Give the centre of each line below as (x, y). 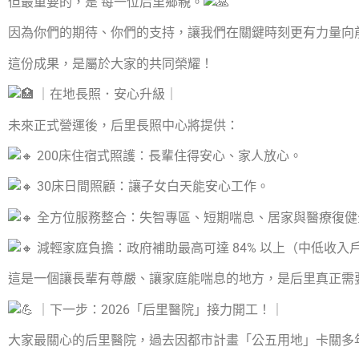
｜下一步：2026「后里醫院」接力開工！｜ (159, 309)
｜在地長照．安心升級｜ (106, 95)
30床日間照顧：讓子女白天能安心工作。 (151, 187)
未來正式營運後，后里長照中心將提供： (123, 125)
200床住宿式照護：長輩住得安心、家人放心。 (168, 155)
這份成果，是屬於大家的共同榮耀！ (111, 63)
